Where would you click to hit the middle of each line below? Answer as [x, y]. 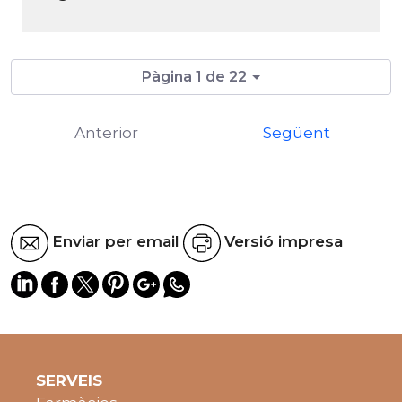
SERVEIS [69, 380]
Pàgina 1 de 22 [194, 76]
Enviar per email [116, 242]
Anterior [106, 132]
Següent [296, 132]
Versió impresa [284, 242]
